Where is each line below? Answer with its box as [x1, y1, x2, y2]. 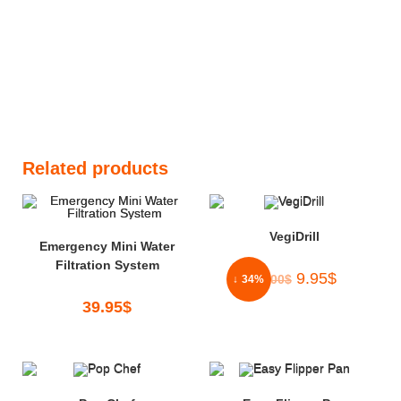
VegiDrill [269, 228, 320, 243]
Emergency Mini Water [39, 239, 175, 254]
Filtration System [55, 258, 159, 273]
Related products [22, 158, 168, 179]
